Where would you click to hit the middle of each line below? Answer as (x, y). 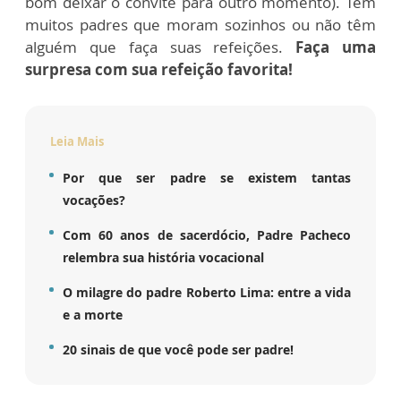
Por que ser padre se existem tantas (207, 178)
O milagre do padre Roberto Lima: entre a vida (207, 292)
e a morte (93, 315)
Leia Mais (77, 141)
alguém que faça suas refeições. (161, 47)
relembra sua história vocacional (163, 257)
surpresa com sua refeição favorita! (159, 69)
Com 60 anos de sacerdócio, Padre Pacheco (207, 235)
